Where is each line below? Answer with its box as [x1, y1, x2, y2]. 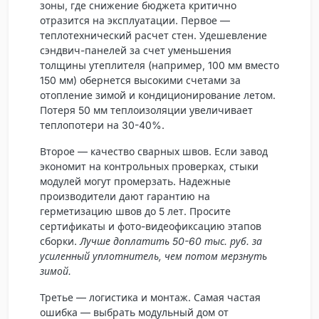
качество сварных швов [90, 145, 209, 157]
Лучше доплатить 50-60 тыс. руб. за [80, 234, 262, 247]
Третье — [40, 291, 89, 303]
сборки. [40, 234, 80, 247]
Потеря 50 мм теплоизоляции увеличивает [40, 103, 253, 116]
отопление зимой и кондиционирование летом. [40, 88, 276, 101]
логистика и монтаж [89, 291, 188, 303]
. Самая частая [188, 291, 261, 303]
